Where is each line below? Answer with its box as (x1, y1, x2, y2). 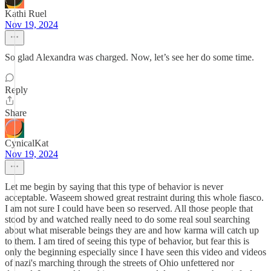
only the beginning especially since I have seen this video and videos (5, 247, 266, 257)
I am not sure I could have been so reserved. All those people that (5, 203, 253, 214)
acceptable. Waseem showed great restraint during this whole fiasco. (5, 192, 264, 203)
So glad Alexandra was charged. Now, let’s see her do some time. (5, 52, 254, 62)
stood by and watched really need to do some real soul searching (5, 214, 250, 224)
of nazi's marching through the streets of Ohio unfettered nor (5, 258, 234, 268)
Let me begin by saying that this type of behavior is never (5, 181, 223, 192)
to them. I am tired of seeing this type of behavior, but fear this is (5, 236, 249, 246)
